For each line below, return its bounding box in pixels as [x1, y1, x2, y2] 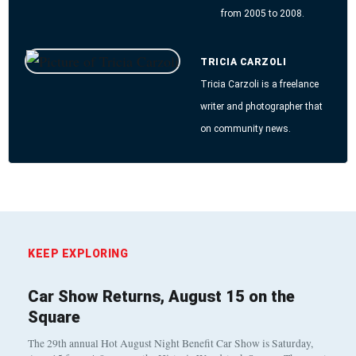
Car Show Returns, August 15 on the [28, 287, 295, 307]
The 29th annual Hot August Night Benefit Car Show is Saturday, [28, 336, 313, 351]
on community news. [200, 122, 291, 134]
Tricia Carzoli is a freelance [200, 78, 319, 90]
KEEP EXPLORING [28, 247, 128, 261]
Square [28, 308, 80, 327]
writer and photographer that [200, 100, 323, 112]
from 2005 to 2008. [221, 8, 304, 20]
